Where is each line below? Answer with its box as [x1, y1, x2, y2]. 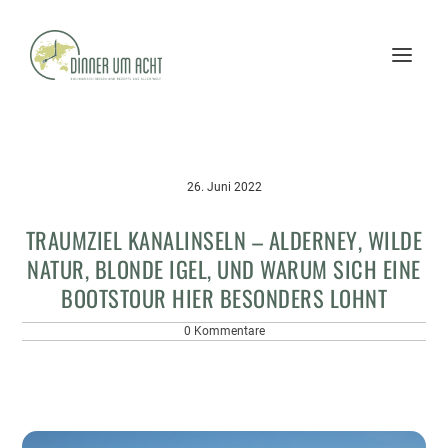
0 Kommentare [183, 324, 265, 338]
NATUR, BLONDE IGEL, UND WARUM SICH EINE [27, 252, 421, 285]
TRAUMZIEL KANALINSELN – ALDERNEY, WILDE [25, 223, 423, 256]
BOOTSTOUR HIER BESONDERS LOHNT [61, 281, 387, 314]
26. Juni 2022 [186, 180, 262, 194]
